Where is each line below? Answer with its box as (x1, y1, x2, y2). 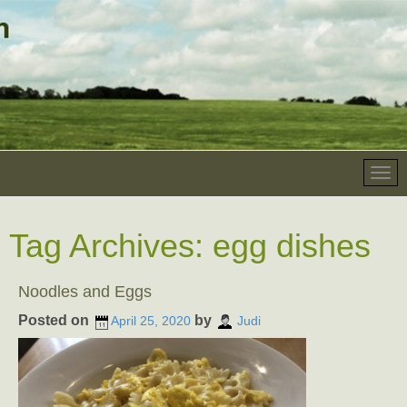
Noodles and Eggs (18, 283, 152, 301)
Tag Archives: (9, 227, 213, 264)
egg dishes (213, 227, 371, 264)
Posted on (18, 313, 93, 328)
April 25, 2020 (111, 313, 191, 329)
